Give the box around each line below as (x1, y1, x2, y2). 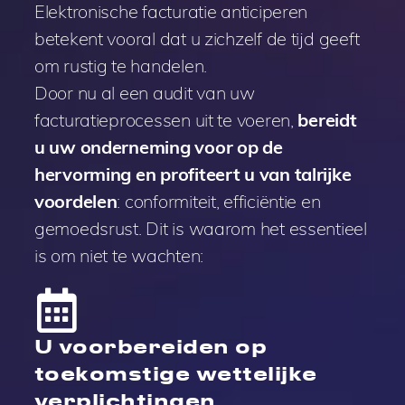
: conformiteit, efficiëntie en (117, 190, 321, 213)
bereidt (297, 108, 357, 132)
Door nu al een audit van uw (33, 81, 255, 105)
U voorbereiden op (33, 334, 268, 358)
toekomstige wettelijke (33, 362, 317, 385)
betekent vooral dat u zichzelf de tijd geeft (33, 27, 360, 51)
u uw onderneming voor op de (33, 136, 283, 159)
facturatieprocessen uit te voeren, (33, 108, 298, 132)
